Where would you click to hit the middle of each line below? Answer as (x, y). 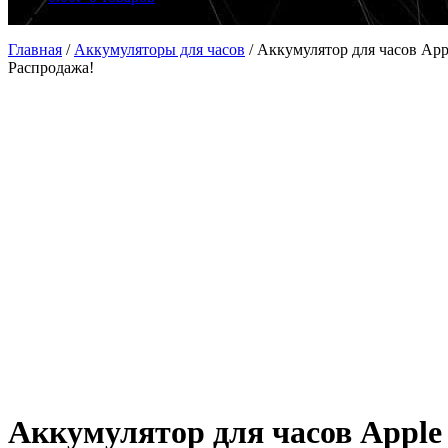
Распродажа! (51, 67)
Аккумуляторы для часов (159, 49)
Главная (35, 49)
